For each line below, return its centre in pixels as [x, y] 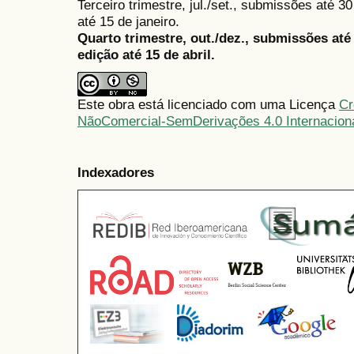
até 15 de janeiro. [128, 22]
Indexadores [116, 172]
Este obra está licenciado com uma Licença [208, 105]
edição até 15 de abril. [146, 55]
